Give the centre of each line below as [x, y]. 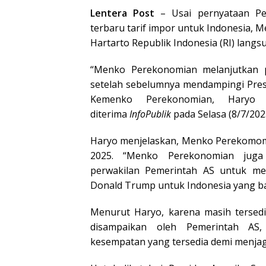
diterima [110, 114]
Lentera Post [123, 13]
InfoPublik [150, 114]
